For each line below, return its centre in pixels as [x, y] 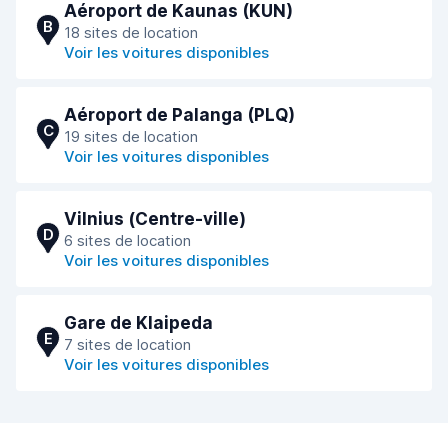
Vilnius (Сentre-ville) [155, 219]
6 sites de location [127, 240]
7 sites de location [127, 344]
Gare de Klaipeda [138, 323]
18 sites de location [131, 32]
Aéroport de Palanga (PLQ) [179, 115]
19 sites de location [131, 136]
